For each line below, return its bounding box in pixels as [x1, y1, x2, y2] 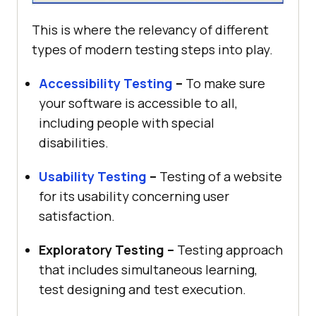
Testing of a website [157, 167, 282, 185]
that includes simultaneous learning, [39, 260, 257, 278]
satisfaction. [39, 207, 115, 224]
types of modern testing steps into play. [32, 40, 273, 58]
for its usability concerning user [39, 187, 229, 205]
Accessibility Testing [39, 74, 173, 92]
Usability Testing [39, 167, 147, 185]
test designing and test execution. [39, 280, 246, 298]
